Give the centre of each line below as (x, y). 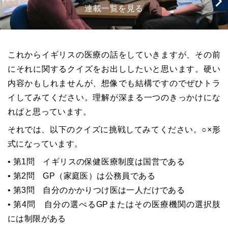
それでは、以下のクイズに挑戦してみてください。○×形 (114, 130)
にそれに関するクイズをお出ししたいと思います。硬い (114, 69)
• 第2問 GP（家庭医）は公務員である (81, 176)
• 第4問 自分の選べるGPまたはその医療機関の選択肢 (114, 204)
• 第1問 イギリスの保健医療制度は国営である (96, 162)
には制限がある (37, 219)
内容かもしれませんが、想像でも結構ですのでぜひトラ (114, 83)
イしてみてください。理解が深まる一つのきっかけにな (114, 97)
